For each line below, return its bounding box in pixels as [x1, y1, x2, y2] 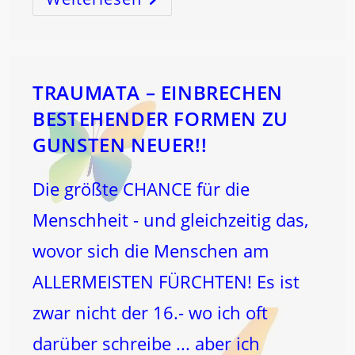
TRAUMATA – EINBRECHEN [32, 79, 283, 105]
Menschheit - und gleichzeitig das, [32, 208, 309, 231]
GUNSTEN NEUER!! [32, 132, 208, 158]
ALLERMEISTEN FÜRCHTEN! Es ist [32, 269, 300, 293]
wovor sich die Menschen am [32, 239, 269, 262]
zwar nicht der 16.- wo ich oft [32, 300, 269, 324]
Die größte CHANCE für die [32, 177, 250, 200]
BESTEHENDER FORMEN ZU [32, 105, 288, 132]
